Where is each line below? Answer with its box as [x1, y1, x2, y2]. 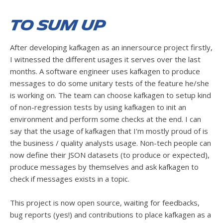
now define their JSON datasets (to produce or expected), [10, 149, 210, 160]
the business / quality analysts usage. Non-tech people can [10, 137, 211, 148]
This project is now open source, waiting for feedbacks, [10, 197, 200, 208]
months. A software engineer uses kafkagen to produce [10, 66, 200, 76]
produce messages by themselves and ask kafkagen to [10, 161, 199, 172]
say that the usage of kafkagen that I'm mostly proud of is [10, 125, 208, 136]
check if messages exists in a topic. [10, 173, 129, 184]
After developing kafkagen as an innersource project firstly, [10, 42, 213, 52]
